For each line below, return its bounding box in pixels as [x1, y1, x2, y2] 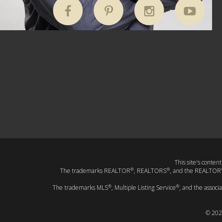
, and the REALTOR [170, 166, 221, 175]
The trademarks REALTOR [60, 166, 130, 175]
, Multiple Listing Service [111, 183, 176, 192]
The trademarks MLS [53, 183, 108, 192]
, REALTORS [134, 166, 166, 175]
